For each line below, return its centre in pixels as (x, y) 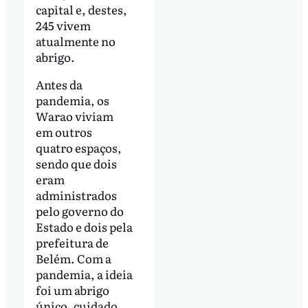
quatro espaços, (78, 147)
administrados (76, 195)
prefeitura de (72, 242)
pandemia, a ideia (84, 274)
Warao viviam (74, 115)
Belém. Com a (73, 258)
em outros (64, 131)
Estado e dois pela (84, 226)
